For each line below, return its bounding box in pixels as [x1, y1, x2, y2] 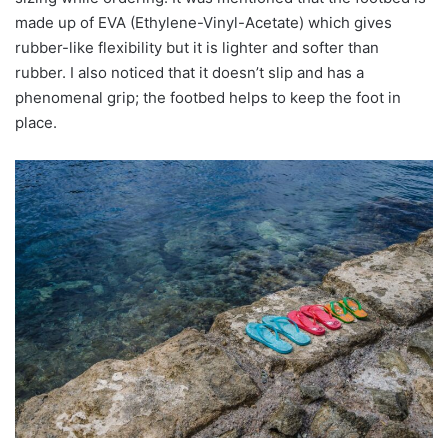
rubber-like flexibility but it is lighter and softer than [15, 38, 379, 58]
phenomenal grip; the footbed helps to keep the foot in [15, 88, 401, 108]
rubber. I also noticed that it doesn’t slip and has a [15, 63, 364, 83]
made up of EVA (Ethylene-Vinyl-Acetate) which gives [15, 13, 392, 33]
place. [15, 113, 57, 133]
